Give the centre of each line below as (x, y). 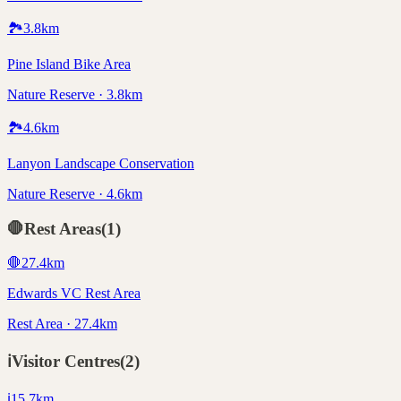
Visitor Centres (66, 361)
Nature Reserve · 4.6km (75, 193)
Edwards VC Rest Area (74, 294)
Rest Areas (63, 228)
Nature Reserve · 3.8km (75, 94)
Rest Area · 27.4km (62, 324)
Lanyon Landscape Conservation (101, 163)
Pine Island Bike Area (69, 64)
